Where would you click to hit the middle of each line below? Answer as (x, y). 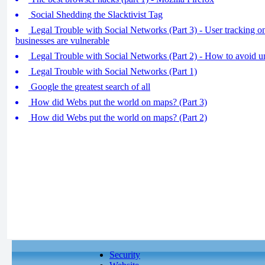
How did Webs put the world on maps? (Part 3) (118, 102)
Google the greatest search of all (89, 87)
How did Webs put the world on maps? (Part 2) (118, 117)
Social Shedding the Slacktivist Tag (96, 14)
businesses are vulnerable (62, 41)
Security (125, 255)
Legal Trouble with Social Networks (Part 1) (113, 71)
